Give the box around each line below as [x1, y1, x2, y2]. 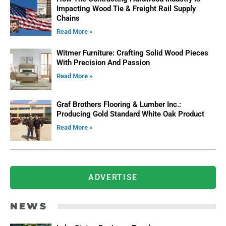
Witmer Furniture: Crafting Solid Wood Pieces [56, 48, 208, 58]
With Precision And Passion [56, 58, 150, 68]
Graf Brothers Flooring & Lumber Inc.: [56, 99, 181, 109]
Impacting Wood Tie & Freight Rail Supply [56, 4, 196, 14]
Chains [56, 14, 80, 23]
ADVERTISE [88, 173, 138, 183]
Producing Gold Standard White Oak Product [56, 109, 206, 119]
